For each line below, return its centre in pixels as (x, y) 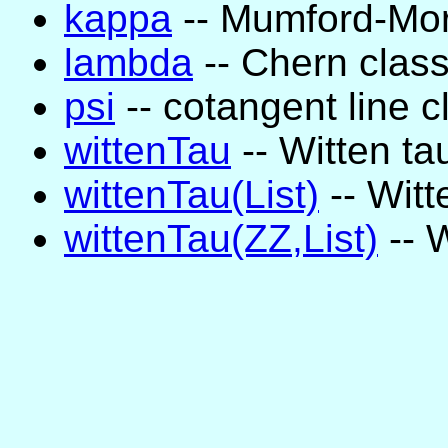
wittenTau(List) (191, 194)
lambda (128, 62)
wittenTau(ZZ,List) (221, 238)
